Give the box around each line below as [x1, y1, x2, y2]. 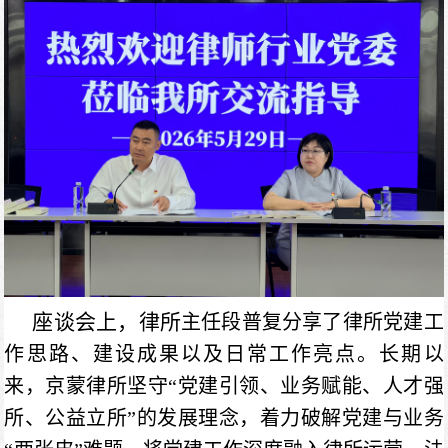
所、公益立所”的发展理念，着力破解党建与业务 [4, 406, 444, 429]
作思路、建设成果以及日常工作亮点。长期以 [4, 342, 444, 365]
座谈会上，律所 [32, 309, 181, 334]
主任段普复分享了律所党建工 [180, 310, 444, 333]
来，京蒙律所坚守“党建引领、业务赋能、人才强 [4, 374, 444, 397]
